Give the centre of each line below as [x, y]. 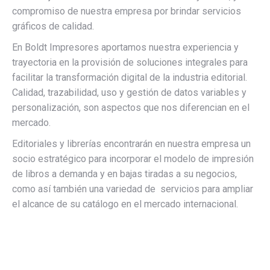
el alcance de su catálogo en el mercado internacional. [125, 204]
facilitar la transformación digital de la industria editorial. [130, 77]
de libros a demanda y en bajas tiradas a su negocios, [124, 174]
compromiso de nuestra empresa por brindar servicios [127, 11]
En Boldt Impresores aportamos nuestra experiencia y [125, 47]
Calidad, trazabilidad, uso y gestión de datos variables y [129, 93]
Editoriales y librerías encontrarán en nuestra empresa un [131, 144]
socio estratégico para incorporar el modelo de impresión [133, 159]
